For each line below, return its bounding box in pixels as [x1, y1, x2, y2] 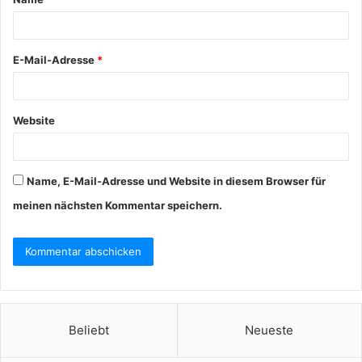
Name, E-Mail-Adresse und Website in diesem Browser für [27, 175, 326, 187]
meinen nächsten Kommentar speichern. [13, 199, 222, 212]
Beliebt [68, 322, 109, 338]
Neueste [245, 322, 294, 338]
